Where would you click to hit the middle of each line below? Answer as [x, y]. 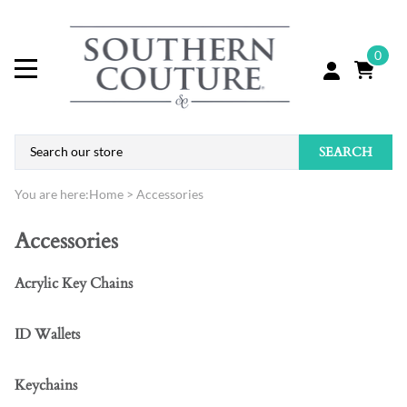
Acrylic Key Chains [74, 284]
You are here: [52, 194]
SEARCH [346, 152]
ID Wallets [47, 335]
